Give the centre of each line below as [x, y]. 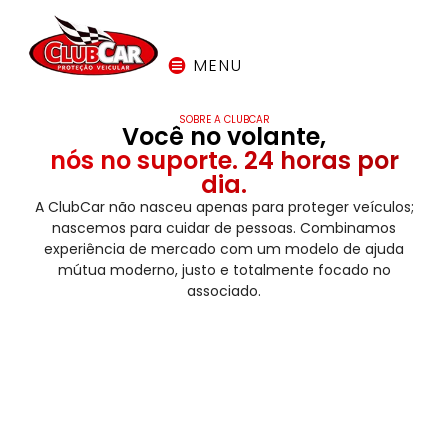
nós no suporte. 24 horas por [224, 160]
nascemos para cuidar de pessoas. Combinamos [224, 227]
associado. [224, 290]
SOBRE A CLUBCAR [224, 119]
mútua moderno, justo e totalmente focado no [224, 269]
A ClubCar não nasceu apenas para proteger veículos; [224, 206]
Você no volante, [224, 136]
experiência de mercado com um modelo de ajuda [224, 248]
